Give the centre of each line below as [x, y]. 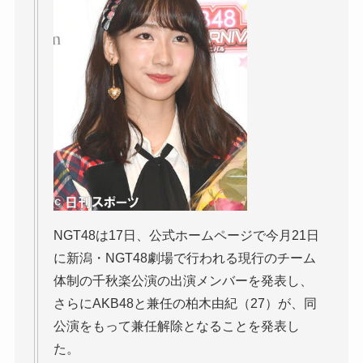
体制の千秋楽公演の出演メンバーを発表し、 [183, 281]
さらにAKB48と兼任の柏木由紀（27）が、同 [185, 304]
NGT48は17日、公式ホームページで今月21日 [186, 236]
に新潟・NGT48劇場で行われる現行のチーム [184, 258]
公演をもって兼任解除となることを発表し [176, 327]
